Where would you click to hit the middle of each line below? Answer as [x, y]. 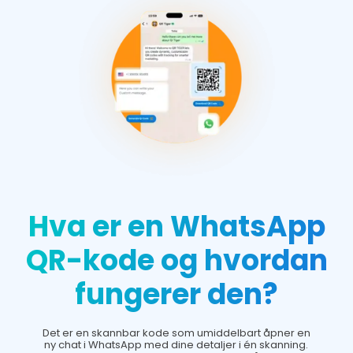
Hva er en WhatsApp [176, 226]
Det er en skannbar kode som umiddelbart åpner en [176, 333]
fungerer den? [176, 294]
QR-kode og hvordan [176, 260]
